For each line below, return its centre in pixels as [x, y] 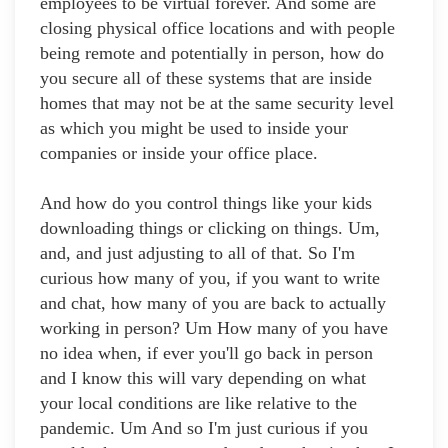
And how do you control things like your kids [206, 203]
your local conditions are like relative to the [198, 403]
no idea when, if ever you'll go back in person [206, 353]
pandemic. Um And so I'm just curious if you [204, 428]
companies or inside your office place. [179, 153]
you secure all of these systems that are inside [206, 78]
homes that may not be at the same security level [217, 103]
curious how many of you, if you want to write [210, 278]
